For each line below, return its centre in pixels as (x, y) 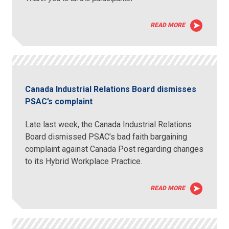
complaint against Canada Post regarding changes (114, 149)
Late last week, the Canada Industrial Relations (109, 124)
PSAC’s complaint (59, 101)
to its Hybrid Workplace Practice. (85, 161)
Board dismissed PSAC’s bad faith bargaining (106, 136)
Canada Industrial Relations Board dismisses (111, 89)
